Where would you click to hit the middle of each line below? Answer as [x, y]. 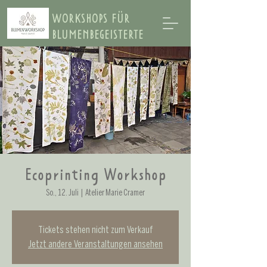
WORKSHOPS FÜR [91, 20]
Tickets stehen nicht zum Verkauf [95, 230]
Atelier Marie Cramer [115, 193]
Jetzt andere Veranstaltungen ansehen [95, 244]
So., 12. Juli [62, 193]
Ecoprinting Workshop [95, 176]
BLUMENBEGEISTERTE [98, 36]
